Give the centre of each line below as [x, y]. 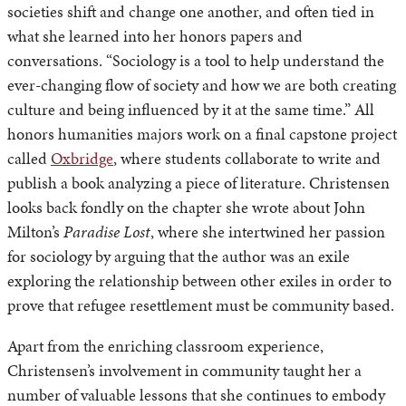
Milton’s [35, 232]
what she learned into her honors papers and [155, 36]
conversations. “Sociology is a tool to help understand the [196, 61]
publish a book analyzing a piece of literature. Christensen [198, 183]
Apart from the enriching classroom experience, [165, 346]
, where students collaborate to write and [247, 159]
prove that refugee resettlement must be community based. [201, 305]
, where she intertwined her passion [268, 232]
